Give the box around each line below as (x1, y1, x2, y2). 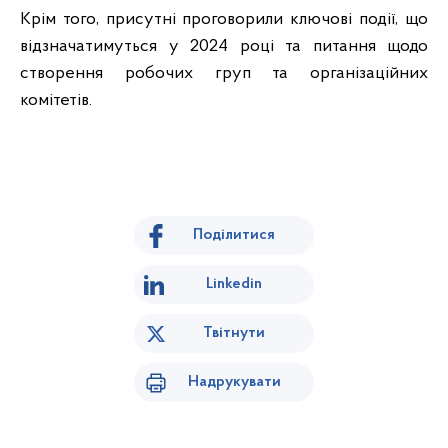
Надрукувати (187, 374, 281, 390)
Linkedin (206, 276, 262, 292)
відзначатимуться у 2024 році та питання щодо (20, 37, 428, 56)
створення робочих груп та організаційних (20, 64, 428, 83)
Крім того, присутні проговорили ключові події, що (20, 10, 428, 29)
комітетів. (20, 91, 92, 110)
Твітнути (203, 325, 265, 341)
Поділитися (193, 227, 275, 243)
